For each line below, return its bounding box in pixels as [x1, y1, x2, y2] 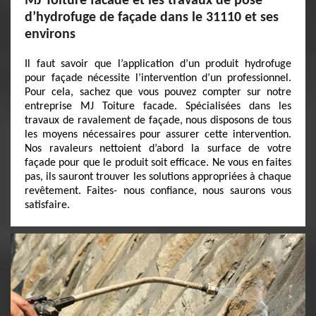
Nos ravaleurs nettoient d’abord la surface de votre [25, 143, 291, 154]
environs [25, 28, 75, 42]
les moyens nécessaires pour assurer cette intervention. [25, 129, 291, 140]
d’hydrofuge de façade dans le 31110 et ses [25, 11, 279, 25]
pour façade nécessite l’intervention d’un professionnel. [25, 73, 291, 84]
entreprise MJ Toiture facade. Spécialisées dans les [25, 101, 291, 112]
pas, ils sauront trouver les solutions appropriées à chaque [25, 171, 291, 183]
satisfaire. [25, 200, 70, 211]
